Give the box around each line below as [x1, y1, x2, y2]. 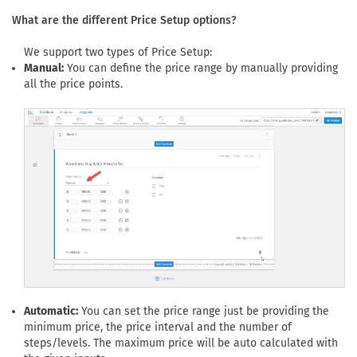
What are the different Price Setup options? [12, 14, 237, 28]
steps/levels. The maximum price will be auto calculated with [24, 335, 338, 350]
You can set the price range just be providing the [78, 304, 329, 318]
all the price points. [24, 77, 123, 92]
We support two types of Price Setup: [24, 45, 212, 60]
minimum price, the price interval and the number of [24, 320, 292, 334]
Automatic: [24, 304, 78, 318]
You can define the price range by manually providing [64, 61, 338, 76]
